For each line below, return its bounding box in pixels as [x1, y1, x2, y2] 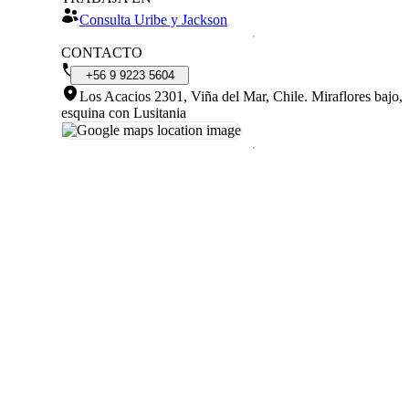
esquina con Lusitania [61, 104, 186, 121]
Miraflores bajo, [311, 88, 403, 104]
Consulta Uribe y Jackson [79, 11, 227, 27]
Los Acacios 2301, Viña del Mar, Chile [79, 88, 304, 104]
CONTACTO [61, 44, 142, 60]
